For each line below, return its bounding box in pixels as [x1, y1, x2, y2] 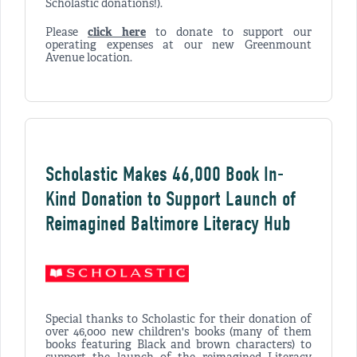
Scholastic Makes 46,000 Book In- [45, 162, 284, 186]
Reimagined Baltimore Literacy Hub [45, 211, 291, 236]
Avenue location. [45, 51, 132, 65]
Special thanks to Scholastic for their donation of [45, 313, 312, 328]
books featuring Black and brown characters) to [45, 339, 312, 353]
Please [45, 25, 88, 40]
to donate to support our [146, 25, 312, 40]
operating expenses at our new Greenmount [45, 38, 312, 53]
